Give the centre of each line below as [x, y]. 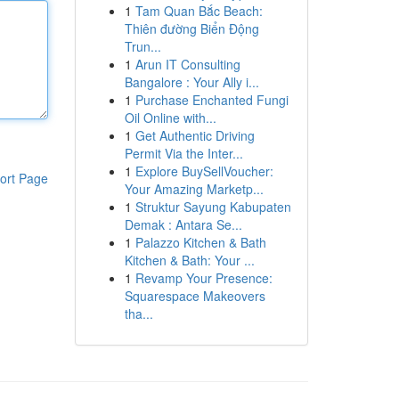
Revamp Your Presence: [204, 278]
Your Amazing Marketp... [194, 189]
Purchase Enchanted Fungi [212, 100]
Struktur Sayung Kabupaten [213, 207]
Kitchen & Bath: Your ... [189, 260]
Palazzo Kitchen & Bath [200, 242]
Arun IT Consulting [187, 64]
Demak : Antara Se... [183, 224]
